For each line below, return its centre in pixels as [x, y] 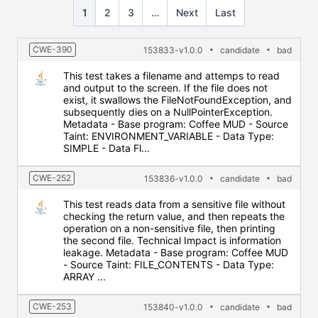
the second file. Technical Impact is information [172, 240]
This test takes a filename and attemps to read [171, 76]
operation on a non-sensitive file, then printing [169, 228]
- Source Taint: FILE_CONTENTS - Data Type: [169, 264]
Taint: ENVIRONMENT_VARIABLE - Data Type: [169, 136]
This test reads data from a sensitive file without [174, 204]
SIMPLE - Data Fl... [106, 148]
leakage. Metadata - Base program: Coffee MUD [176, 252]
